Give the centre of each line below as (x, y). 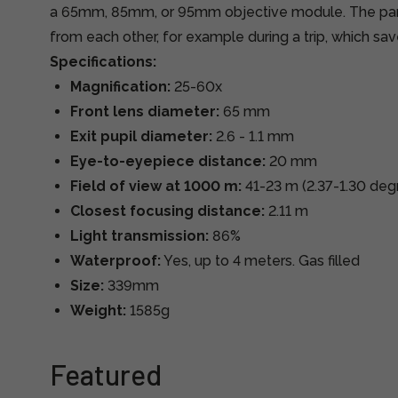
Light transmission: (139, 236)
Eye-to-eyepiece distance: (168, 161)
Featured (106, 374)
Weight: (98, 310)
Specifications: (103, 62)
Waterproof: (115, 261)
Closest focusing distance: (167, 211)
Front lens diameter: (145, 111)
